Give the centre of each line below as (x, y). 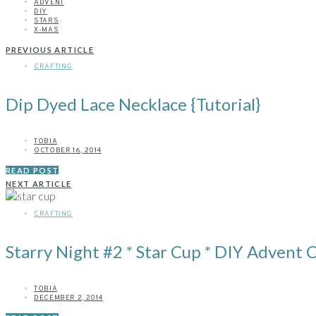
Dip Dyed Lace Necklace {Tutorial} (133, 104)
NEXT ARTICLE (39, 184)
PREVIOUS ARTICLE (50, 50)
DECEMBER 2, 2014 (68, 298)
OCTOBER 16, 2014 (68, 151)
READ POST (32, 171)
